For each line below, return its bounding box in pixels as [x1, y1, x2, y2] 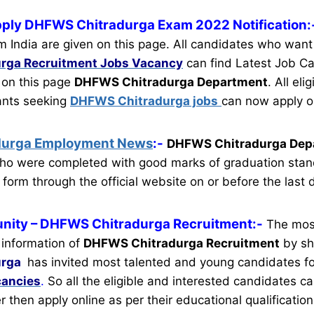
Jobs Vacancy [97, 55, 183, 70]
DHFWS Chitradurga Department [74, 74, 268, 89]
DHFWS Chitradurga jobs [70, 93, 218, 108]
